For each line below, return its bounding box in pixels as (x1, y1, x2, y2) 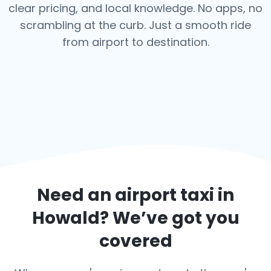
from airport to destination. (62, 34, 209, 50)
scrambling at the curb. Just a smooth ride (20, 18, 251, 33)
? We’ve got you (99, 206, 240, 230)
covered (99, 229, 172, 253)
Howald (31, 206, 100, 230)
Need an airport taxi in (37, 183, 234, 207)
